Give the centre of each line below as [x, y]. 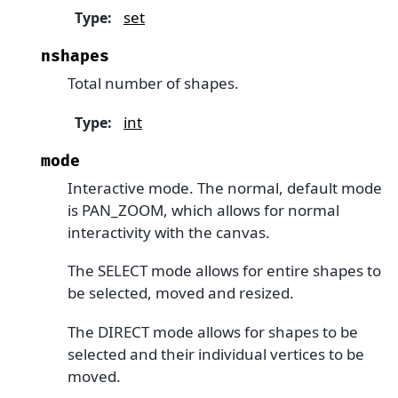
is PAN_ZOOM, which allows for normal [203, 210]
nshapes [75, 57]
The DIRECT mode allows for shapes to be [213, 331]
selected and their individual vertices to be [216, 354]
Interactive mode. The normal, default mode [225, 187]
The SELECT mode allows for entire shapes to [224, 271]
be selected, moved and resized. [181, 293]
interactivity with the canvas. [169, 232]
